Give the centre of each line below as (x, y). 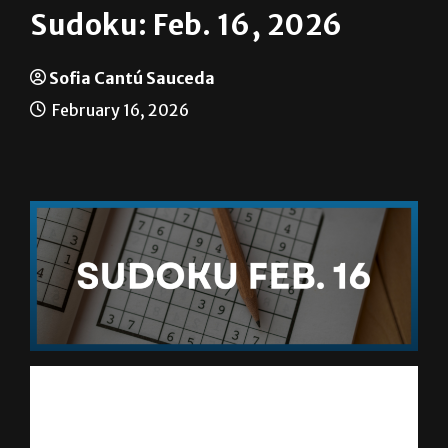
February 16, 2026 (119, 110)
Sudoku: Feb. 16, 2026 (186, 25)
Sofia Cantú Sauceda (132, 78)
